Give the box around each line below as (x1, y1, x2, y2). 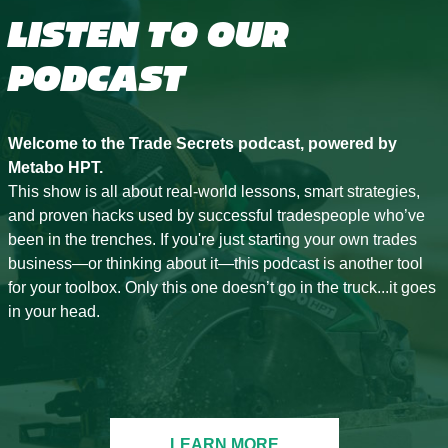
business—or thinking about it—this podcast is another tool (7, 255, 423, 273)
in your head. (7, 303, 100, 321)
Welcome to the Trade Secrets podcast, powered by (7, 135, 397, 153)
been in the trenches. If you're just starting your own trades (7, 231, 417, 249)
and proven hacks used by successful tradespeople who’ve (7, 207, 425, 225)
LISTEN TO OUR (7, 9, 288, 63)
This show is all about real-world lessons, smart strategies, (7, 183, 420, 201)
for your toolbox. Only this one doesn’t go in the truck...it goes (7, 279, 436, 297)
